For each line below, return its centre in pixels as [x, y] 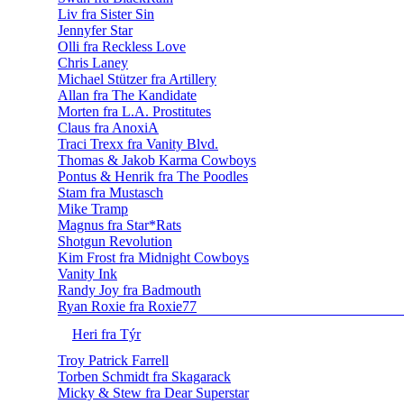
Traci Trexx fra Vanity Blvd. [138, 144]
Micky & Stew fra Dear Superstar [153, 392]
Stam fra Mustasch [110, 193]
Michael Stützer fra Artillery [137, 79]
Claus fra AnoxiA [108, 128]
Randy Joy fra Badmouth [129, 290]
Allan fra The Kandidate [127, 96]
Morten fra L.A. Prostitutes [134, 112]
